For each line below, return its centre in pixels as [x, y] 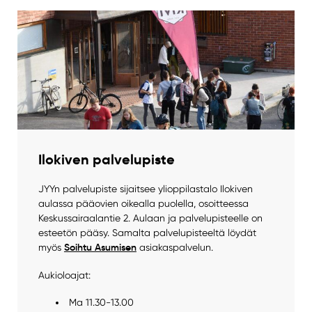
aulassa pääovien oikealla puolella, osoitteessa [143, 204]
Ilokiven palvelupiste [106, 160]
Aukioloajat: [64, 275]
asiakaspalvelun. [174, 248]
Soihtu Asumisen [100, 248]
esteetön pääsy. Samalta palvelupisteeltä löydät [147, 233]
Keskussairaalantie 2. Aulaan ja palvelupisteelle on [150, 218]
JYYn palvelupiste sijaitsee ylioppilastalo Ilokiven [145, 189]
